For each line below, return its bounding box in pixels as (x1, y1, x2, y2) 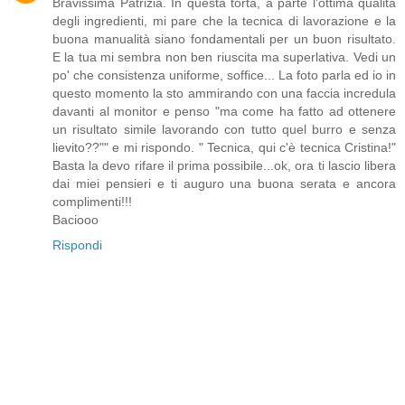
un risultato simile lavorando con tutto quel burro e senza (52, 122, 396, 137)
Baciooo (52, 212, 99, 228)
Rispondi (52, 238, 102, 253)
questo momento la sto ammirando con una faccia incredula (52, 86, 396, 101)
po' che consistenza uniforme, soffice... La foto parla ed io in (52, 68, 396, 83)
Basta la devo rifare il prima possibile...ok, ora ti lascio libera (52, 158, 396, 174)
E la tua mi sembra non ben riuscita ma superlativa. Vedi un (52, 50, 396, 65)
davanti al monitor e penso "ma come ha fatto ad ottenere (52, 104, 396, 119)
